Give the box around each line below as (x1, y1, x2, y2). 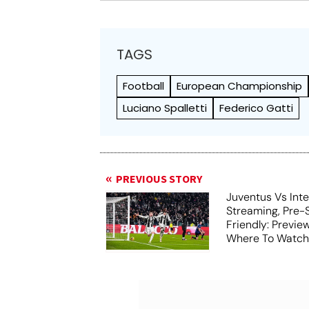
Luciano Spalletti (123, 100, 208, 115)
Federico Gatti (219, 100, 294, 115)
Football (123, 78, 165, 93)
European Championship (177, 78, 303, 93)
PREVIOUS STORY (116, 171, 203, 187)
